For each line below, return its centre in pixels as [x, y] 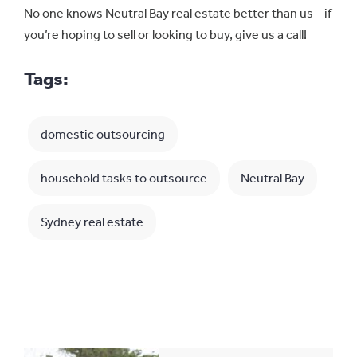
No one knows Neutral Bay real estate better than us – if [178, 13]
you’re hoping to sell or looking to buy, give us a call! [165, 35]
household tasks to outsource [124, 178]
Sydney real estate [92, 222]
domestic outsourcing [103, 134]
